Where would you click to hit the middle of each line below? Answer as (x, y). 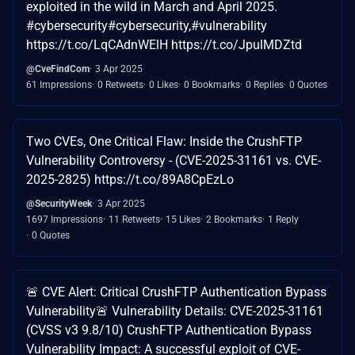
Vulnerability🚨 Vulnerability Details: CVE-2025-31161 (175, 311)
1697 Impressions (65, 219)
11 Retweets (134, 219)
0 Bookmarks (212, 84)
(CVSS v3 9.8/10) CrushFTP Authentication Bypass (169, 330)
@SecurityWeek (59, 203)
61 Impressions (59, 84)
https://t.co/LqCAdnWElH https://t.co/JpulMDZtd (164, 44)
